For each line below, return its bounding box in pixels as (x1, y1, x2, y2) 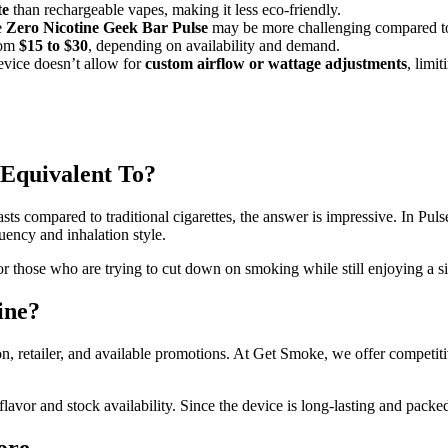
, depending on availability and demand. (88, 37, 340, 55)
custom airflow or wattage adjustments (145, 55, 407, 73)
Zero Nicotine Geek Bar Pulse (6, 19, 208, 37)
